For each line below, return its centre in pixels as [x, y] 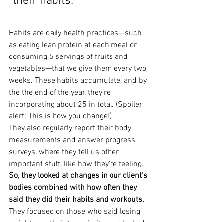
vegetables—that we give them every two [79, 69]
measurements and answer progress [73, 140]
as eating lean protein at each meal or [74, 45]
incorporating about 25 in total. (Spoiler [77, 105]
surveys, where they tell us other [65, 152]
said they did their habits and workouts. [77, 200]
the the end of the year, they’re [61, 93]
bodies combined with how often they [74, 188]
